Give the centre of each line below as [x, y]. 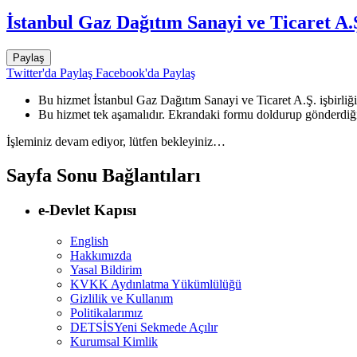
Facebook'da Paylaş [144, 73]
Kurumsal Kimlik [114, 342]
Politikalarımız [106, 313]
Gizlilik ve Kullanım [122, 299]
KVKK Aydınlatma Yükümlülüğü [156, 284]
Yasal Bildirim [106, 270]
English [89, 241]
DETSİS [92, 328]
